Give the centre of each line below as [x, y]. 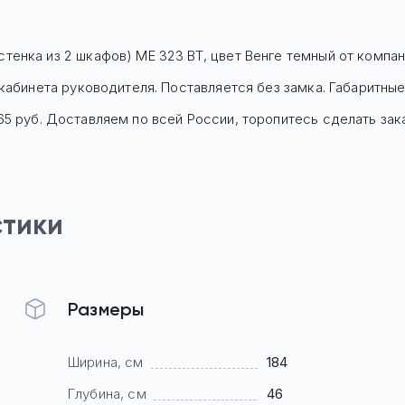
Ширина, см [106, 362]
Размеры [106, 309]
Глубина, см [107, 394]
